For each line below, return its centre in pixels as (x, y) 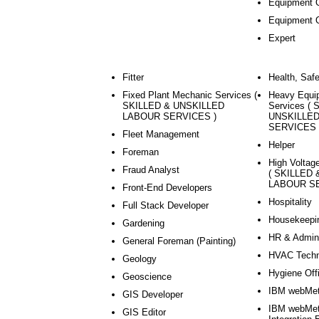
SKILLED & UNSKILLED (173, 106)
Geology (140, 259)
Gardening (143, 223)
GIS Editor (144, 312)
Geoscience (147, 277)
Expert (282, 38)
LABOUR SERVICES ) (169, 116)
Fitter (133, 77)
